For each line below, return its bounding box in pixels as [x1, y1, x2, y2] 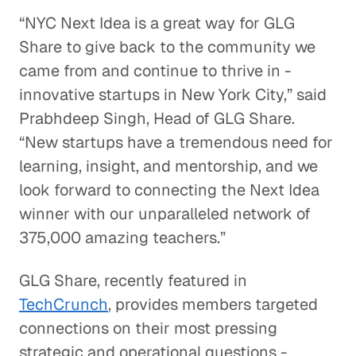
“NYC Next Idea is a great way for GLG [19, 13, 295, 33]
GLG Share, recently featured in [19, 270, 247, 291]
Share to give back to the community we [19, 37, 315, 57]
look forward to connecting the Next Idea [19, 180, 319, 200]
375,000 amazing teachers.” [19, 227, 226, 248]
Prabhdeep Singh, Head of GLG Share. [19, 108, 295, 129]
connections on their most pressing [19, 318, 277, 339]
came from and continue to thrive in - [19, 60, 291, 81]
